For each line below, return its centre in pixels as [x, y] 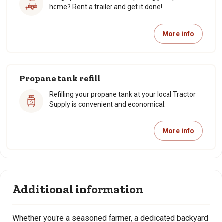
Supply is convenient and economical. [107, 104]
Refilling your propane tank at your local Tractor [122, 94]
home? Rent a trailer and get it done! [106, 7]
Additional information [78, 189]
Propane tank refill [60, 78]
